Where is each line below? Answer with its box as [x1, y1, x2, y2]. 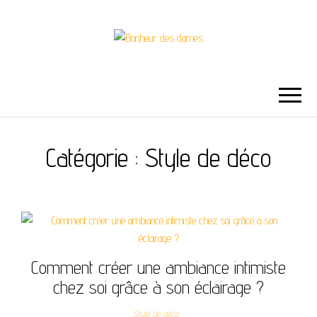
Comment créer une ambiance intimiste [31, 256, 286, 279]
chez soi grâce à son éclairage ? [53, 276, 264, 299]
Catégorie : [46, 142, 145, 173]
